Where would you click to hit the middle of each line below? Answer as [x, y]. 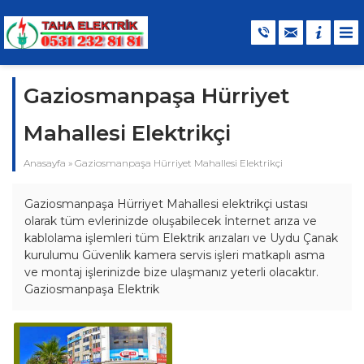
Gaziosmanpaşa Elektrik [92, 289]
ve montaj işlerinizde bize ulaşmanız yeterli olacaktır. [171, 272]
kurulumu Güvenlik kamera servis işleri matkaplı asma [175, 255]
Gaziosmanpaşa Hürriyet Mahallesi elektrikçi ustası [166, 204]
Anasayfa [45, 162]
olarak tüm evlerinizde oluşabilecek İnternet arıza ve [171, 221]
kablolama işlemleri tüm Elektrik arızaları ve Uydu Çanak [181, 238]
